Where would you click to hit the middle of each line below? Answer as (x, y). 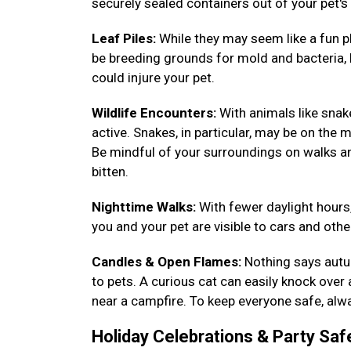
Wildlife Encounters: (156, 113)
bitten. (113, 172)
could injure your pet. (156, 78)
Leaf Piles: (125, 38)
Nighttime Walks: (144, 207)
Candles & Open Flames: (166, 262)
